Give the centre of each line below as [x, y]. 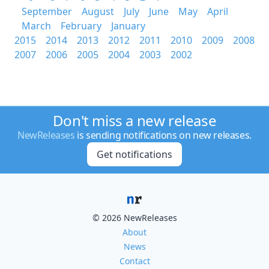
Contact [134, 261]
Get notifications [134, 154]
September [47, 11]
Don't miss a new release [134, 120]
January [128, 26]
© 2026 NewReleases [134, 218]
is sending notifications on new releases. [163, 135]
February [81, 26]
